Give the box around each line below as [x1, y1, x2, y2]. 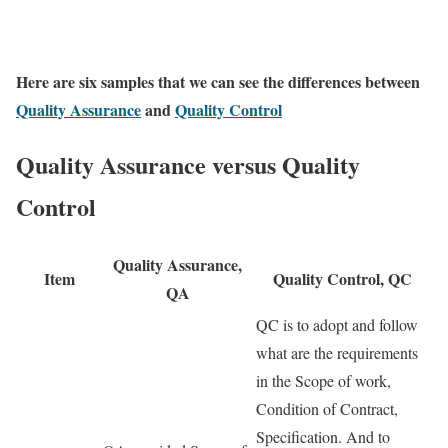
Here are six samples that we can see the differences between [16, 70, 420, 94]
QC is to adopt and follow [256, 314, 418, 336]
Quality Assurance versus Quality [16, 147, 360, 183]
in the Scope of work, [256, 370, 391, 392]
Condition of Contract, [256, 398, 398, 420]
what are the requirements [256, 342, 418, 364]
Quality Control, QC [273, 267, 412, 291]
